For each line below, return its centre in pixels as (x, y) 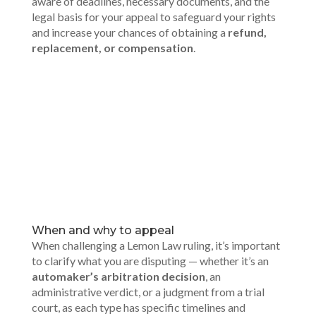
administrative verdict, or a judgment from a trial (148, 292)
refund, (247, 32)
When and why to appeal (103, 230)
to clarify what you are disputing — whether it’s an (150, 261)
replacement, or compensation (112, 48)
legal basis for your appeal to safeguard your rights (153, 17)
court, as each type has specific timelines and (138, 307)
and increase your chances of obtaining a (129, 32)
